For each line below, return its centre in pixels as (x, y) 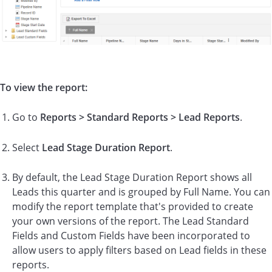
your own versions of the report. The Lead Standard (131, 221)
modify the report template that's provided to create (133, 207)
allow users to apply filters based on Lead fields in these (139, 250)
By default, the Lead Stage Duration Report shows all (132, 178)
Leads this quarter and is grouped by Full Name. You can (141, 192)
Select (27, 147)
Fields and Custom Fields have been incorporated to (131, 236)
